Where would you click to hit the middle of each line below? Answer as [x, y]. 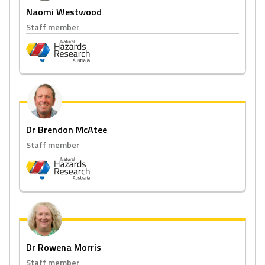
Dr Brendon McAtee [67, 130]
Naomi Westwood [64, 12]
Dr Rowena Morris [64, 247]
